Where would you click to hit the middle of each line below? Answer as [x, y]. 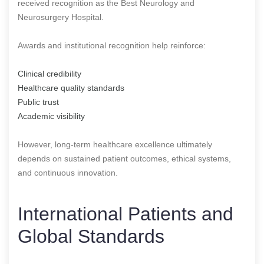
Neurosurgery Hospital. [61, 17]
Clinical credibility [49, 73]
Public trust [38, 102]
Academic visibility [51, 116]
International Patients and [126, 214]
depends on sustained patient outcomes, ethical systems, [124, 158]
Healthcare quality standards [71, 88]
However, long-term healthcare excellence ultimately [115, 144]
